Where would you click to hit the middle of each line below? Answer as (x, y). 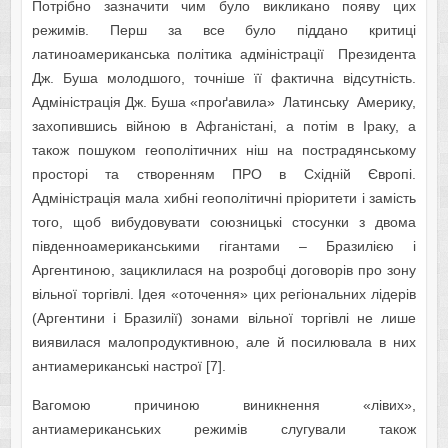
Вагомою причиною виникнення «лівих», (224, 405)
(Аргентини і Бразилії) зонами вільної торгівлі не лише (224, 318)
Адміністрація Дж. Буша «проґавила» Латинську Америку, (224, 102)
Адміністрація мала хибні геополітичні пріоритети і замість (224, 198)
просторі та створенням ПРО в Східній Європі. (224, 174)
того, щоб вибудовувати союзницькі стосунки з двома (224, 222)
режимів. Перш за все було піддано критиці (224, 30)
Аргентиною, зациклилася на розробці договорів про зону (224, 270)
